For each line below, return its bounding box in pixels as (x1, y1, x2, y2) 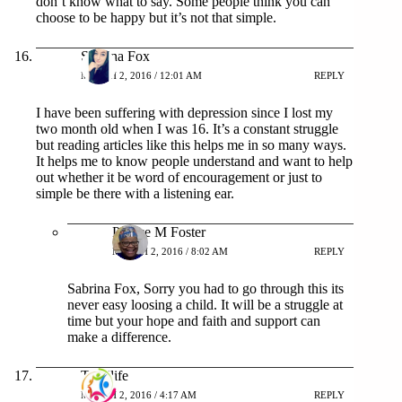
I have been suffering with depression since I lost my (36, 104, 333, 120)
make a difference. (67, 328, 171, 345)
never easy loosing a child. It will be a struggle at (67, 296, 343, 312)
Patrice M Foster (112, 223, 205, 240)
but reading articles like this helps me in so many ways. (36, 136, 346, 153)
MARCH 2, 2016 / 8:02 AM (112, 246, 228, 258)
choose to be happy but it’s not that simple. (36, 9, 276, 25)
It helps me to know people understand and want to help (36, 153, 353, 169)
